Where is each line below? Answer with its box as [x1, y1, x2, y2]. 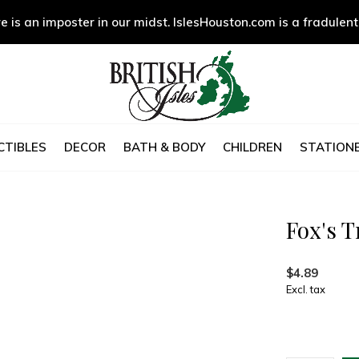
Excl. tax [286, 283, 325, 296]
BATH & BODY [123, 139, 205, 155]
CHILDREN [222, 139, 282, 155]
